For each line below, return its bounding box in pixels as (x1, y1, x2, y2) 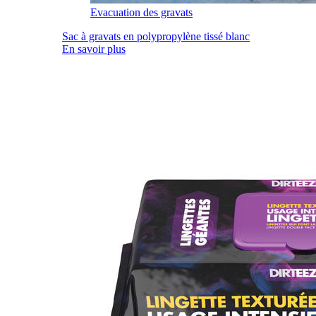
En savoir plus (62, 43, 126, 55)
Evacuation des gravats (90, 6, 193, 18)
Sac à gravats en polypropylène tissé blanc (62, 30, 250, 42)
